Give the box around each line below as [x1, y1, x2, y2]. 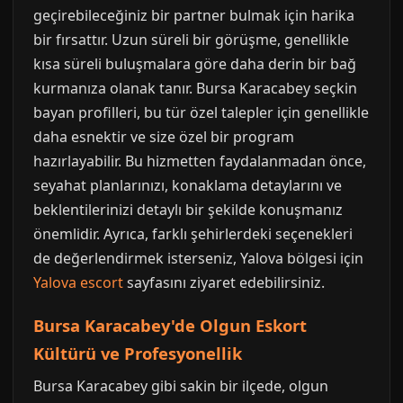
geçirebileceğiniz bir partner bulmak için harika [33, 5, 354, 25]
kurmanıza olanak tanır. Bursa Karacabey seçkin [33, 78, 357, 98]
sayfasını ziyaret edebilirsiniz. [123, 273, 325, 292]
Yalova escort [33, 273, 123, 292]
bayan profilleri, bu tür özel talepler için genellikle [33, 103, 369, 122]
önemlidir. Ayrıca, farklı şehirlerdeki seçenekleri [33, 224, 353, 244]
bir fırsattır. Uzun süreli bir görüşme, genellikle [33, 30, 349, 49]
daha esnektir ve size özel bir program [33, 127, 294, 147]
